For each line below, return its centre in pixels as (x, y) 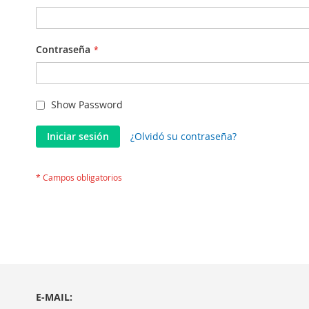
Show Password (87, 104)
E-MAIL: (54, 297)
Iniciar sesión (78, 136)
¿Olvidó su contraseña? (183, 136)
